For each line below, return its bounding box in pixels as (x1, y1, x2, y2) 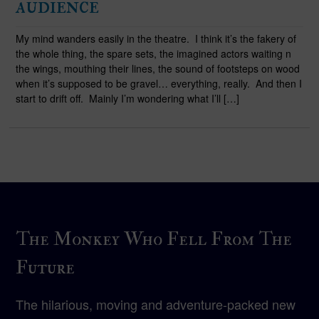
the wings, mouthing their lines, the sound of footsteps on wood (15, 61, 300, 76)
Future (16, 256, 75, 280)
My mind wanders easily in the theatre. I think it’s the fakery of (15, 31, 296, 46)
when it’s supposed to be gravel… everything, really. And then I (15, 76, 302, 91)
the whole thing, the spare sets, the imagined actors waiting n (15, 46, 291, 61)
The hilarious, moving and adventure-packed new (16, 295, 296, 314)
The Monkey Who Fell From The (16, 227, 293, 251)
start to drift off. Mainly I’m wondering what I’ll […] (15, 91, 239, 106)
